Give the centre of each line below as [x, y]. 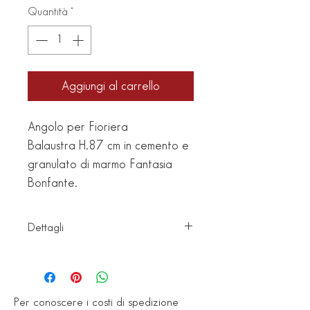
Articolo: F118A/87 [74, 255]
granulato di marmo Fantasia [100, 164]
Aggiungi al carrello [111, 86]
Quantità [48, 12]
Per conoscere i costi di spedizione [96, 302]
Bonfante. [53, 183]
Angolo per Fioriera [78, 127]
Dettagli [46, 227]
